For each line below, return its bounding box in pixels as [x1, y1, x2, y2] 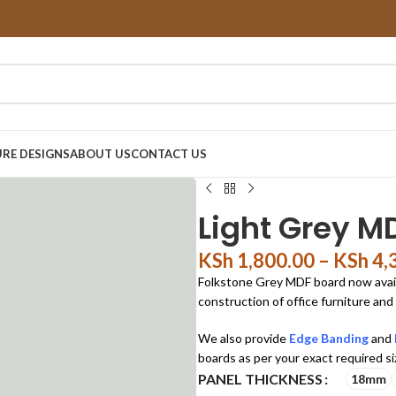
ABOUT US [70, 147, 131, 161]
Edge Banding [289, 331, 369, 346]
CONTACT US [131, 147, 207, 161]
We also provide [198, 331, 286, 346]
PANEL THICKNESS [198, 370, 323, 388]
